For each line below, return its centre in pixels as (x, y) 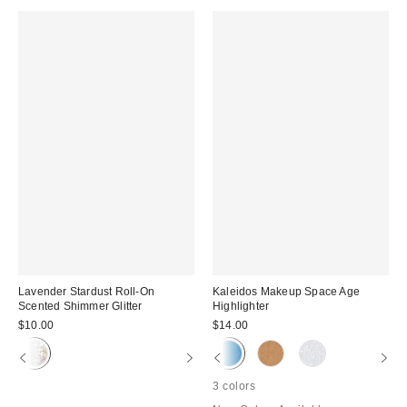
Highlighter (241, 306)
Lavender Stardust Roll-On (86, 291)
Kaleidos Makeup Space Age (286, 291)
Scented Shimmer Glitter (80, 306)
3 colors (234, 386)
